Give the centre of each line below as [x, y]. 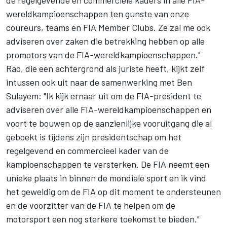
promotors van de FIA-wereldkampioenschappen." [103, 55]
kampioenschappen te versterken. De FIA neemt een [108, 164]
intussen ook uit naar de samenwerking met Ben [99, 82]
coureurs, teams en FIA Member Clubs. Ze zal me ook [108, 28]
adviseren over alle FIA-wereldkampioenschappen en [109, 110]
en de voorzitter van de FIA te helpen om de [91, 205]
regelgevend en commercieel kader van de [87, 151]
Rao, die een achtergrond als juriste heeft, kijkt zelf [105, 69]
